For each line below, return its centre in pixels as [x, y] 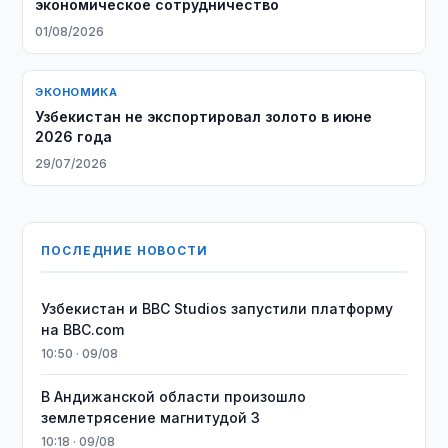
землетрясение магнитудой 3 [151, 417]
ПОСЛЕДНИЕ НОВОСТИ [124, 250]
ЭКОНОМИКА [76, 92]
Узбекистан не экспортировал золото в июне [204, 116]
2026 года [74, 136]
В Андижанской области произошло [174, 396]
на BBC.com [83, 329]
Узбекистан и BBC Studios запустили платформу [217, 308]
